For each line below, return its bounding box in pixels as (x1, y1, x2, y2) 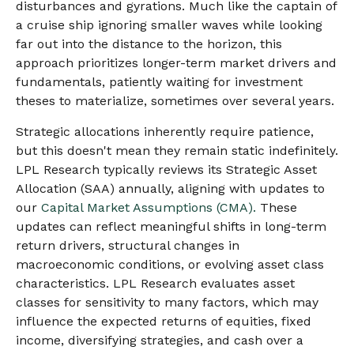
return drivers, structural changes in (16, 238, 239, 253)
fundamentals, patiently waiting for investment (16, 74, 303, 89)
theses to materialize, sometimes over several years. (16, 93, 334, 108)
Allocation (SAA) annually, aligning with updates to (16, 181, 325, 196)
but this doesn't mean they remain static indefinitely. (16, 143, 338, 158)
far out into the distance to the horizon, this (16, 36, 282, 51)
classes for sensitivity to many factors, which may (16, 295, 318, 310)
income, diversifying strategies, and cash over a (16, 333, 303, 348)
